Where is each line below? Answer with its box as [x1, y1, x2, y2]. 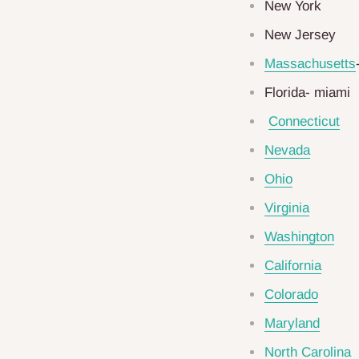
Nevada [264, 142, 310, 158]
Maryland [264, 315, 320, 331]
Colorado [264, 286, 318, 302]
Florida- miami [264, 84, 350, 100]
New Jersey [264, 26, 336, 42]
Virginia [264, 200, 309, 216]
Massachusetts [264, 55, 356, 71]
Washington [264, 228, 334, 244]
